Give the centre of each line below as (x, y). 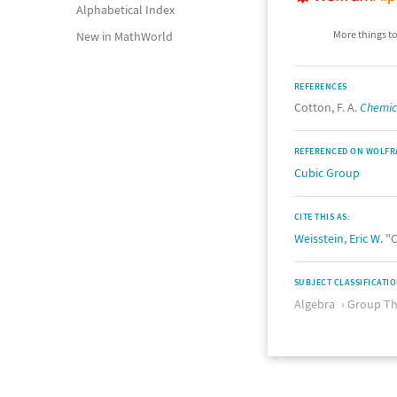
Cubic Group (327, 173)
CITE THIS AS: (323, 217)
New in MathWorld (125, 36)
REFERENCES (321, 86)
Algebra (315, 304)
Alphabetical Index (125, 10)
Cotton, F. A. (327, 107)
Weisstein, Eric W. (339, 238)
